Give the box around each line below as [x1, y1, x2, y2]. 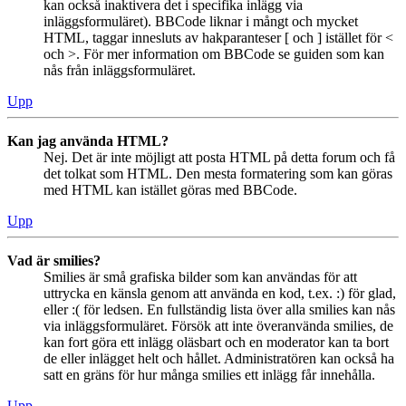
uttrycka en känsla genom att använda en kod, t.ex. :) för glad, [43, 285, 396, 301]
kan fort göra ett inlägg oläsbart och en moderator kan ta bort [43, 333, 389, 350]
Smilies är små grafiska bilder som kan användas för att [43, 268, 357, 285]
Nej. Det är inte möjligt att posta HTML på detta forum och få [43, 149, 395, 165]
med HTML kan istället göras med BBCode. [43, 181, 297, 198]
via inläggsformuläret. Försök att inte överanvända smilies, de [43, 317, 393, 333]
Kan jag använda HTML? [7, 132, 169, 149]
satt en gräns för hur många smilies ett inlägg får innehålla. [43, 366, 375, 382]
